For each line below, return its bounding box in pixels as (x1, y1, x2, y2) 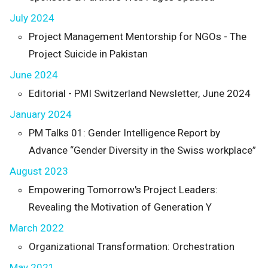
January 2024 (10, 108, 72, 120)
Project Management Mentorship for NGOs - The (29, 31, 246, 42)
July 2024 (10, 12, 54, 24)
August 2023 (10, 165, 68, 177)
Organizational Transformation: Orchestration (29, 240, 234, 252)
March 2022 (10, 222, 64, 234)
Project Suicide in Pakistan (29, 48, 148, 60)
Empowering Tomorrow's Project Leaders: (29, 184, 218, 196)
